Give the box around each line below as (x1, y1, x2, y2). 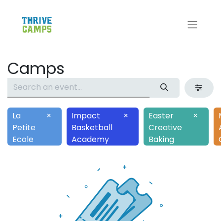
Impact (72, 110, 101, 122)
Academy (72, 134, 110, 146)
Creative (148, 122, 183, 134)
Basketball (72, 122, 113, 134)
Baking (148, 134, 175, 146)
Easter (148, 110, 174, 122)
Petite (12, 122, 36, 134)
